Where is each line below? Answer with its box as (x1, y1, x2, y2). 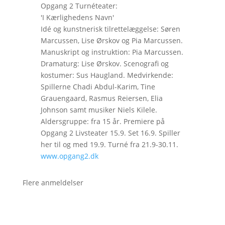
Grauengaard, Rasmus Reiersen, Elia (40, 93, 163, 103)
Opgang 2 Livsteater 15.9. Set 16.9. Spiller (40, 128, 180, 138)
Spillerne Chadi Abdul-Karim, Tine (40, 81, 155, 91)
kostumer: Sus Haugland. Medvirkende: (40, 70, 173, 80)
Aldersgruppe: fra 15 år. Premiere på (40, 116, 165, 126)
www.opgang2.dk (40, 151, 98, 161)
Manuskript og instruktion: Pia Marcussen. (40, 47, 183, 57)
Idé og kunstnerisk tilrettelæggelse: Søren (40, 24, 180, 34)
